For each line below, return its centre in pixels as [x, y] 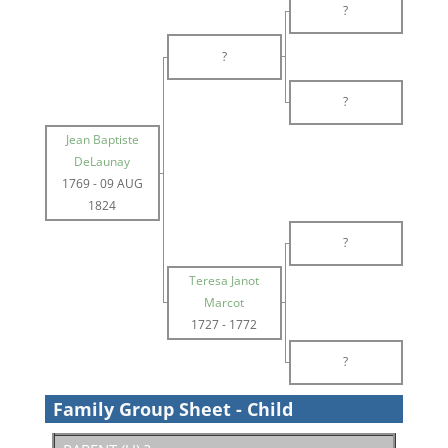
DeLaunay [102, 161]
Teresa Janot [224, 280]
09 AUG [121, 183]
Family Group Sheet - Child [172, 409]
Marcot [224, 302]
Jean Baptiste [102, 139]
